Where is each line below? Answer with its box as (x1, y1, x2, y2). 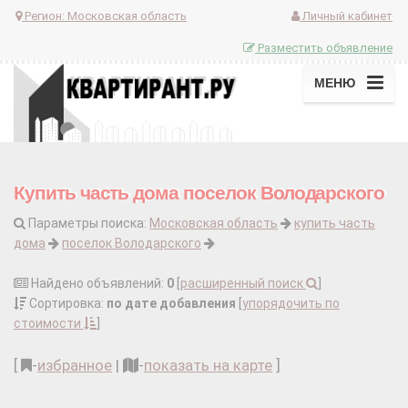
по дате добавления (107, 296, 236, 311)
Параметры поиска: (25, 216, 149, 231)
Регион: (22, 8, 67, 23)
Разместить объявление (255, 40, 393, 55)
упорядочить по (242, 296, 340, 311)
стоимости (14, 316, 84, 331)
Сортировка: (26, 296, 107, 311)
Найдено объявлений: (28, 276, 167, 291)
